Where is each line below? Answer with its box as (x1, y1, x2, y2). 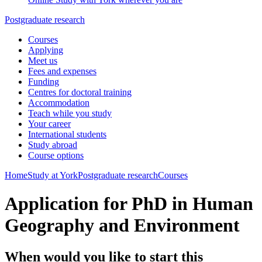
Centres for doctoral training (28, 87, 132, 97)
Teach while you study (28, 108, 112, 118)
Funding (28, 77, 59, 87)
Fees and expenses (28, 66, 96, 76)
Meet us (28, 56, 57, 65)
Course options (28, 150, 84, 160)
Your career (28, 119, 71, 129)
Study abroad (28, 140, 77, 150)
